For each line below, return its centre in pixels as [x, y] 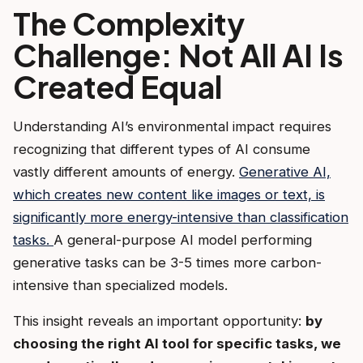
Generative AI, [285, 171]
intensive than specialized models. [120, 285]
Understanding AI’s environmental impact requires [172, 126]
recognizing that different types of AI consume [162, 149]
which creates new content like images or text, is [169, 194]
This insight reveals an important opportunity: [159, 320]
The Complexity [129, 22]
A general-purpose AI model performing [183, 239]
